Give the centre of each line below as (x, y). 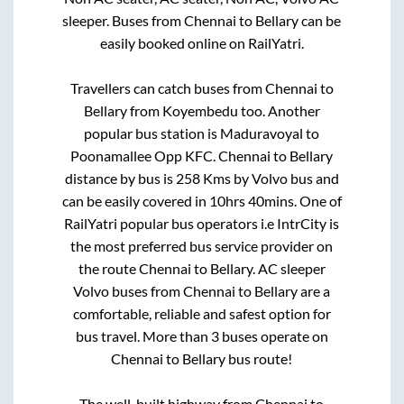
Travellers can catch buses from (167, 87)
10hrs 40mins (251, 200)
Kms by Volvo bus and (269, 178)
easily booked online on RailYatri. (202, 42)
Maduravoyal (262, 133)
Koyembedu (200, 110)
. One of (317, 200)
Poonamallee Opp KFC (142, 155)
